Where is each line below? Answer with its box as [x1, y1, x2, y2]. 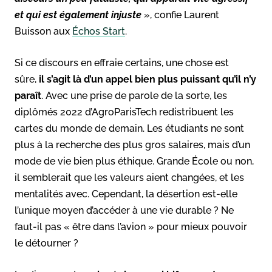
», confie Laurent [141, 8, 219, 21]
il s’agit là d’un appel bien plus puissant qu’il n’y [39, 73, 256, 85]
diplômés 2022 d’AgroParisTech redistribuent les [15, 106, 234, 118]
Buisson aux [15, 25, 72, 37]
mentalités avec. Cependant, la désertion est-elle [15, 188, 237, 200]
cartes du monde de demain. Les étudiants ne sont [15, 122, 244, 134]
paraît [15, 89, 41, 101]
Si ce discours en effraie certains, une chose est [15, 56, 229, 69]
